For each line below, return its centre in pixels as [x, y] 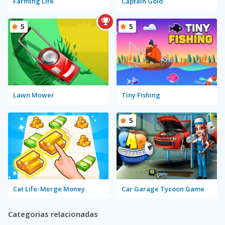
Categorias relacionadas [53, 214]
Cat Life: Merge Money [49, 189]
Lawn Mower [34, 95]
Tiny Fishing [141, 95]
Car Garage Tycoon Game [163, 189]
